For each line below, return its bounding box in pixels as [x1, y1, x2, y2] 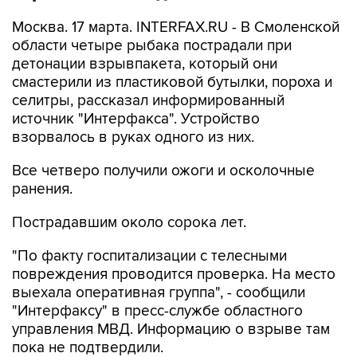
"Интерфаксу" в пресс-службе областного [12, 302, 303, 320]
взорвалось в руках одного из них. [12, 128, 254, 147]
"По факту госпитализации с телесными [12, 247, 287, 265]
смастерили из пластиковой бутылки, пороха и [12, 73, 332, 92]
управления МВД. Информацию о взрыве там [12, 320, 330, 339]
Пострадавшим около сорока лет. [12, 214, 246, 232]
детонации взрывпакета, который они [12, 55, 277, 73]
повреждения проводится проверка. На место [12, 265, 335, 284]
